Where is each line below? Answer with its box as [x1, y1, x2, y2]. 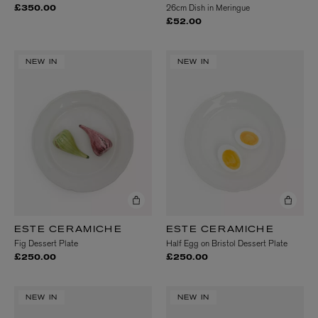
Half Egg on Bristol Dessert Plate [166, 237, 287, 249]
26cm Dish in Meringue [166, 1, 250, 13]
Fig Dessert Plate [14, 237, 78, 249]
